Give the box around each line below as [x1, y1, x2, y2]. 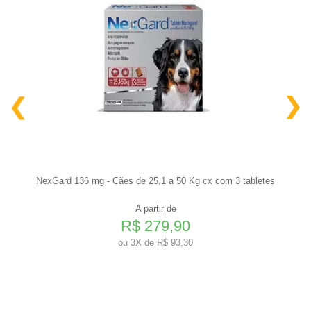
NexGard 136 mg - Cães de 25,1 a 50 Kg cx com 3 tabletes [36, 175, 275, 186]
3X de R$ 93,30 [128, 237, 193, 248]
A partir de [135, 203, 176, 214]
